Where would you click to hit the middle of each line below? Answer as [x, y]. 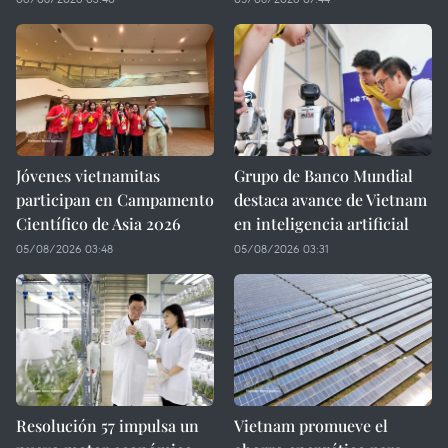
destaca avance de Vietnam [330, 199]
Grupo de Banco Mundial [323, 175]
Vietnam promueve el [311, 425]
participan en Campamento [115, 199]
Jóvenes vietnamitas [88, 175]
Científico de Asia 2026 [98, 223]
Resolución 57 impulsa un [107, 425]
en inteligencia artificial [321, 223]
